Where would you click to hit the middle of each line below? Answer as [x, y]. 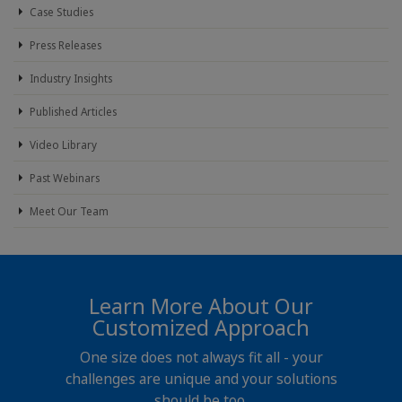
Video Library [63, 144]
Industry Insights [71, 78]
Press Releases [66, 45]
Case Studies [61, 12]
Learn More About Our [201, 306]
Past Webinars [65, 178]
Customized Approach [201, 328]
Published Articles [73, 111]
